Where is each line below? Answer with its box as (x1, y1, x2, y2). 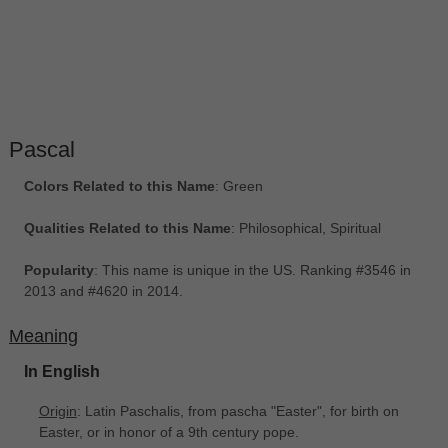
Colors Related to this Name (23, 178, 215, 195)
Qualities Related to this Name (23, 220, 231, 237)
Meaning (8, 326, 78, 347)
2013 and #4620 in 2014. (23, 283, 183, 300)
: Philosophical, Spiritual (230, 220, 381, 237)
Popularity (23, 262, 94, 279)
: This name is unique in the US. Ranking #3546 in (93, 262, 411, 279)
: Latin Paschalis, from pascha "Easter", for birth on (76, 402, 399, 419)
